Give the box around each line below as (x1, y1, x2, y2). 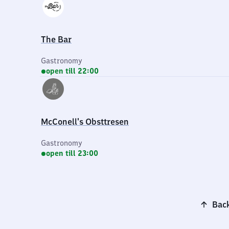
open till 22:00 (46, 66, 99, 76)
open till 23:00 (46, 149, 98, 158)
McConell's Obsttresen (41, 117, 129, 127)
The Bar (41, 34, 72, 44)
